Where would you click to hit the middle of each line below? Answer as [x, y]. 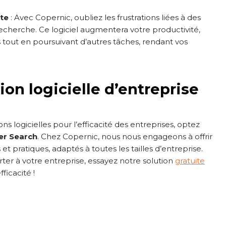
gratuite [190, 160]
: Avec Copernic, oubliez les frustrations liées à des [105, 17]
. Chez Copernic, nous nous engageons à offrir [125, 136]
